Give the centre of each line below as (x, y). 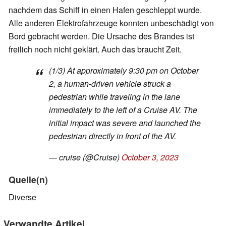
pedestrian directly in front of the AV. (112, 136)
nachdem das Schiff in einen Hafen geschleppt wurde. (105, 10)
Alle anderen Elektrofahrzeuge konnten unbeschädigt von (111, 23)
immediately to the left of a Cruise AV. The (123, 109)
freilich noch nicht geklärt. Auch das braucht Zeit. (95, 49)
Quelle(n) (28, 179)
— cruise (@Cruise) (85, 157)
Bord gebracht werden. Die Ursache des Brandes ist (101, 36)
